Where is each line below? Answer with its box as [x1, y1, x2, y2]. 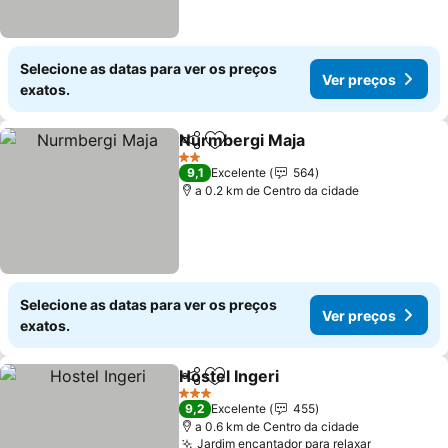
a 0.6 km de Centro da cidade [195, 419, 360, 434]
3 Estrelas [178, 392, 234, 408]
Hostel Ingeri [179, 366, 280, 386]
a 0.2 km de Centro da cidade [195, 183, 360, 198]
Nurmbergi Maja [179, 130, 306, 150]
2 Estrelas [178, 156, 233, 172]
